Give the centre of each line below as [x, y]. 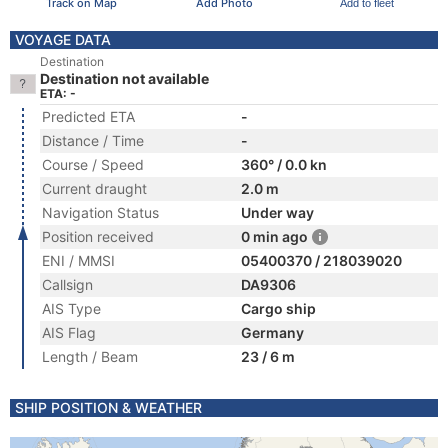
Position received [98, 236]
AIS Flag [69, 332]
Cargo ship [278, 308]
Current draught [94, 188]
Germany [272, 332]
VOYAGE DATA [63, 39]
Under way [277, 212]
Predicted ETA [88, 116]
